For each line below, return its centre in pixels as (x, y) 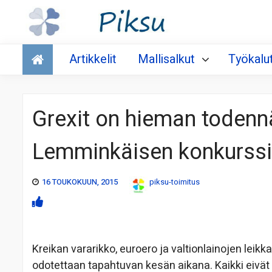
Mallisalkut (166, 59)
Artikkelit (93, 59)
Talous (42, 49)
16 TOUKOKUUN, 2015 (80, 182)
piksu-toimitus (175, 182)
